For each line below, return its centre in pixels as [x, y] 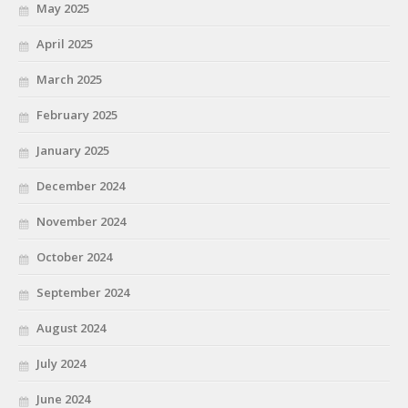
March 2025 [69, 79]
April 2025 [65, 43]
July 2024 [61, 363]
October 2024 [74, 256]
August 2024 [71, 327]
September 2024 [83, 292]
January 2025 [73, 150]
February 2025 [77, 114]
